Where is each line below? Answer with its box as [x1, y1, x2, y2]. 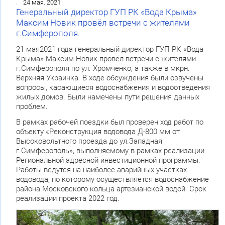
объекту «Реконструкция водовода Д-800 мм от [16, 127, 180, 137]
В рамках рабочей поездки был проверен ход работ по [16, 118, 203, 127]
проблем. [16, 102, 48, 111]
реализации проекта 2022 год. [16, 194, 120, 203]
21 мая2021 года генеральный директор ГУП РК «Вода [16, 45, 203, 54]
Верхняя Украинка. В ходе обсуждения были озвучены [16, 73, 203, 83]
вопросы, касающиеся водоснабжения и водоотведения [16, 83, 210, 92]
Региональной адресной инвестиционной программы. [16, 156, 200, 165]
